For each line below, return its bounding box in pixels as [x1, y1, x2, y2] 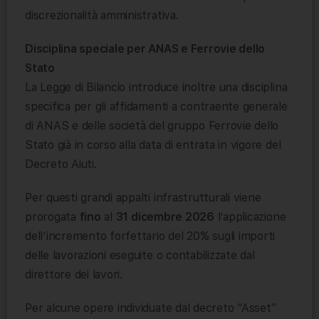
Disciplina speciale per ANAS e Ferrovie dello [25, 42, 266, 56]
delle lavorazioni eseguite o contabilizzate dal [25, 249, 255, 263]
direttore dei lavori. [25, 268, 122, 282]
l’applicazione [214, 210, 286, 224]
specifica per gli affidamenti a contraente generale [25, 100, 288, 114]
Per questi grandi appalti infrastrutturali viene [25, 191, 261, 205]
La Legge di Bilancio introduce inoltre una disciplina [25, 80, 288, 95]
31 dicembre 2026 [115, 210, 214, 224]
